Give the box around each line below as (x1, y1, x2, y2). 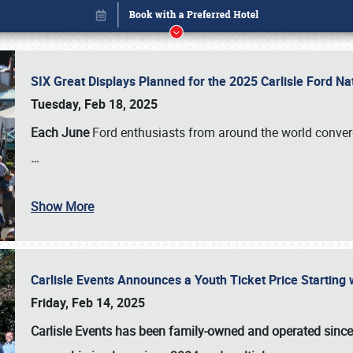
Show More (31, 198, 94, 215)
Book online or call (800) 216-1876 (80, 288, 273, 307)
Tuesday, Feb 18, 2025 (31, 95, 158, 113)
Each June (31, 124, 89, 141)
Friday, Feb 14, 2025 (31, 294, 145, 311)
